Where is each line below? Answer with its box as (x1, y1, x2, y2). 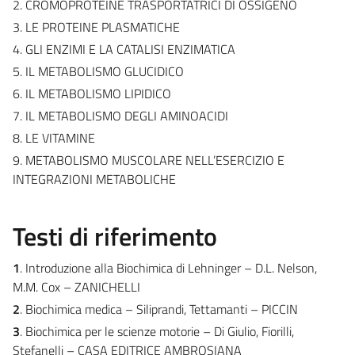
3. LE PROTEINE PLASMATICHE (13, 17, 180, 36)
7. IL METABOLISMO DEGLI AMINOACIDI (13, 105, 228, 125)
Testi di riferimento (13, 216, 217, 255)
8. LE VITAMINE (13, 128, 95, 147)
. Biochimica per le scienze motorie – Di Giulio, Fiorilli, (20, 321, 294, 341)
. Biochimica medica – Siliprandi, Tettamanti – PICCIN (20, 299, 298, 319)
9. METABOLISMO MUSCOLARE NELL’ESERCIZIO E (13, 150, 284, 170)
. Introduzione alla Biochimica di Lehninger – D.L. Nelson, (20, 258, 317, 277)
